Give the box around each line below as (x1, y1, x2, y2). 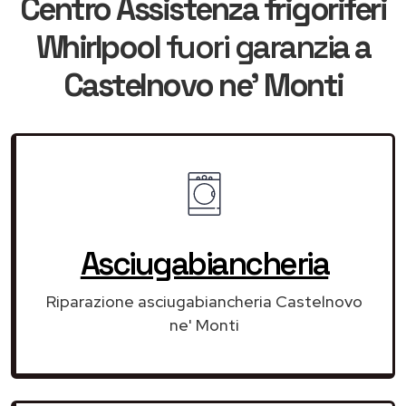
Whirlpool (35, 26, 159, 67)
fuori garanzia (159, 26, 354, 67)
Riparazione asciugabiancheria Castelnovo (46, 290, 362, 312)
